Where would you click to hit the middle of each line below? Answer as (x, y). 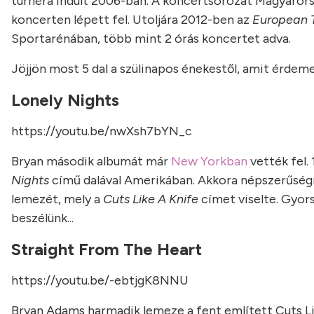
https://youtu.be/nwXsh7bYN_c (102, 131)
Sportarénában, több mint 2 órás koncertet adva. (151, 39)
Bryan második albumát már (91, 161)
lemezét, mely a (57, 199)
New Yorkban (209, 161)
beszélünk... (42, 218)
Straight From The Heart (107, 249)
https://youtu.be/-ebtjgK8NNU (100, 280)
